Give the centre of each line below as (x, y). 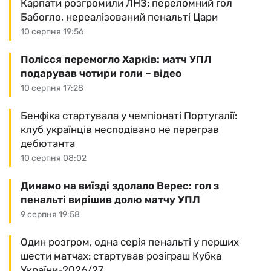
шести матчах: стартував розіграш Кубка (121, 256)
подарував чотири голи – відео (101, 73)
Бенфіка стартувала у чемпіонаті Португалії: (129, 116)
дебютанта (48, 144)
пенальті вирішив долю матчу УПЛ (110, 200)
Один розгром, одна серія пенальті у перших (130, 242)
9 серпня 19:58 (50, 215)
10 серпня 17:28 (52, 88)
